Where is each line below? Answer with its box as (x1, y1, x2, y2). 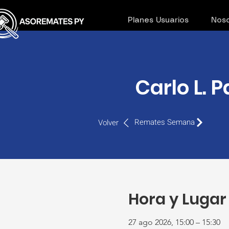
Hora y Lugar (128, 188, 226, 210)
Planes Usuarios (127, 17, 189, 24)
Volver (98, 117, 119, 128)
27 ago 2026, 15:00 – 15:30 (128, 217, 220, 227)
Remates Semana (134, 117, 195, 128)
